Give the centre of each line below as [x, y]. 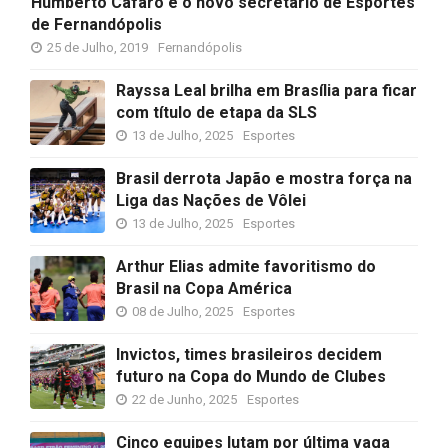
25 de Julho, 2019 [97, 47]
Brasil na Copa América [204, 288]
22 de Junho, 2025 [184, 399]
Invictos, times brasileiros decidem [249, 354]
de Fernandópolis [96, 24]
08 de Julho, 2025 [182, 311]
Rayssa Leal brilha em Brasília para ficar [266, 90]
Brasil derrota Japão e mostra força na [264, 178]
